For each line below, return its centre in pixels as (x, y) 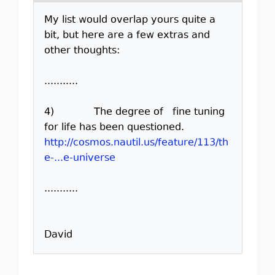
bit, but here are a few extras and (127, 36)
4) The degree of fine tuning (134, 112)
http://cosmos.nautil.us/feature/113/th (136, 143)
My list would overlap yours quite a (130, 20)
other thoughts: (82, 51)
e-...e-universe (79, 158)
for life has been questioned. (114, 128)
